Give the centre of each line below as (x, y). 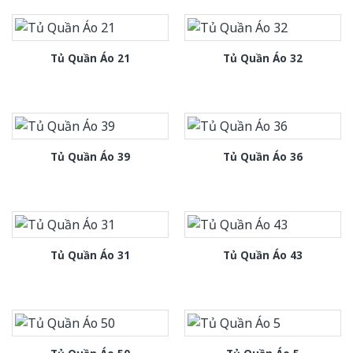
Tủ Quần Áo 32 (263, 58)
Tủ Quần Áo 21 (90, 58)
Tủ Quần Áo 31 (90, 255)
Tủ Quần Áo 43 (263, 255)
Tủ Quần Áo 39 (90, 157)
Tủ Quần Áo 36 (263, 157)
